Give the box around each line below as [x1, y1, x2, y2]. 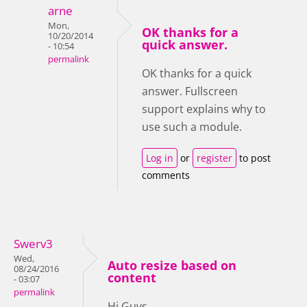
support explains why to [142, 101, 266, 116]
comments [142, 168, 190, 182]
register [197, 151, 232, 164]
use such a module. [142, 119, 242, 134]
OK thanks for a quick [142, 65, 251, 81]
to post [236, 151, 271, 164]
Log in [146, 151, 173, 164]
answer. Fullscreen [142, 83, 238, 99]
